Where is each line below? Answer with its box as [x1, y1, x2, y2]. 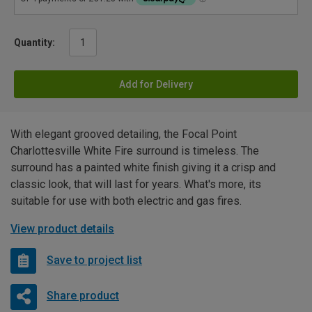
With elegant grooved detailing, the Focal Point [10, 127, 237, 141]
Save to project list [47, 253, 142, 267]
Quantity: [14, 36, 55, 48]
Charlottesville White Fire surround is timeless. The [10, 143, 259, 157]
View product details [10, 221, 114, 235]
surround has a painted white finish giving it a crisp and [10, 160, 276, 174]
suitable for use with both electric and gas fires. [10, 194, 242, 208]
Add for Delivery [119, 78, 193, 90]
